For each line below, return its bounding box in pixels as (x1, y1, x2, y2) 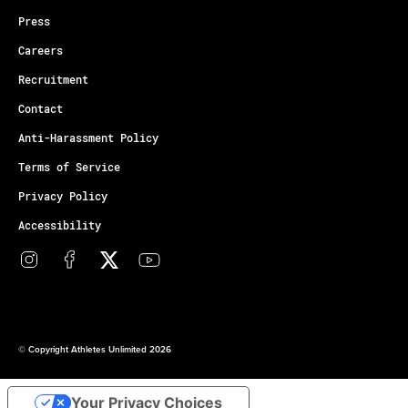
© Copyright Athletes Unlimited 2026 (18, 342, 171, 357)
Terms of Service (18, 159, 120, 175)
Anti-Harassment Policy (18, 130, 158, 146)
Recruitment (18, 72, 88, 87)
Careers (18, 43, 63, 58)
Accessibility (18, 218, 101, 233)
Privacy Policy (18, 189, 107, 204)
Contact (18, 101, 63, 117)
